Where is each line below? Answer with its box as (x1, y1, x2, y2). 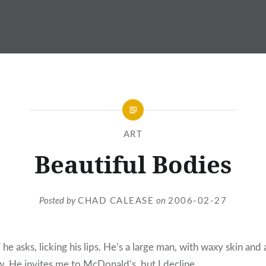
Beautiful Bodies (34, 148, 232, 180)
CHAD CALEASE (78, 196, 154, 205)
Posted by (39, 196, 78, 205)
